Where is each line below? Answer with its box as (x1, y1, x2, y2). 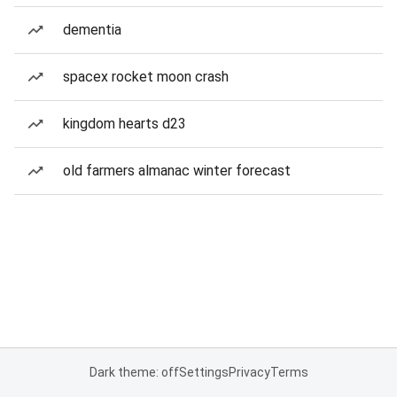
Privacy (228, 365, 270, 379)
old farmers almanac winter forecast (63, 162, 291, 179)
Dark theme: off (89, 365, 179, 379)
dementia (63, 21, 121, 38)
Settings (178, 365, 229, 379)
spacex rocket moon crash (63, 68, 229, 85)
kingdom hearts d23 (63, 115, 186, 132)
